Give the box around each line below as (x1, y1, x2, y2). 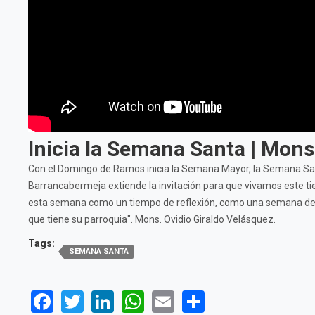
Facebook (53, 286, 147, 314)
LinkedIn (114, 286, 196, 314)
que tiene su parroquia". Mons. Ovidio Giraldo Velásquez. (28, 214, 276, 225)
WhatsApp (144, 286, 245, 314)
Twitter (84, 286, 153, 314)
